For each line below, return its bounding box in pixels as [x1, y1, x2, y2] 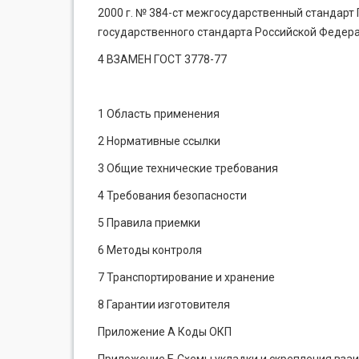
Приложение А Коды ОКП [98, 325, 232, 338]
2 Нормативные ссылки [98, 135, 220, 147]
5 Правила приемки [98, 216, 200, 229]
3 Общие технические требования [98, 162, 278, 175]
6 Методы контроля [98, 244, 202, 256]
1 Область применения [98, 107, 220, 120]
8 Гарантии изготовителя [98, 298, 230, 311]
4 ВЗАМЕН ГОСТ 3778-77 [98, 53, 227, 66]
